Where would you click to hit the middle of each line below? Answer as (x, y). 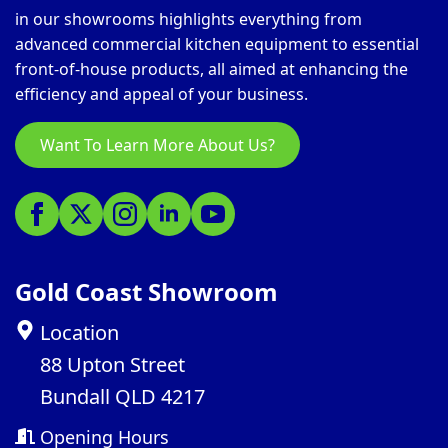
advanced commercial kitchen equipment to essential (217, 43)
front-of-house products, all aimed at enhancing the (211, 68)
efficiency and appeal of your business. (161, 93)
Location (79, 332)
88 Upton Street (112, 364)
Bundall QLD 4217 (122, 396)
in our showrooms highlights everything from (188, 18)
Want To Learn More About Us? (157, 144)
